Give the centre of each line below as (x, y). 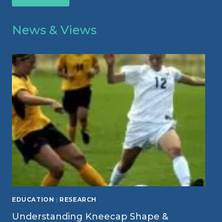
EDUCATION (33, 200)
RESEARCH (78, 200)
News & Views (54, 30)
